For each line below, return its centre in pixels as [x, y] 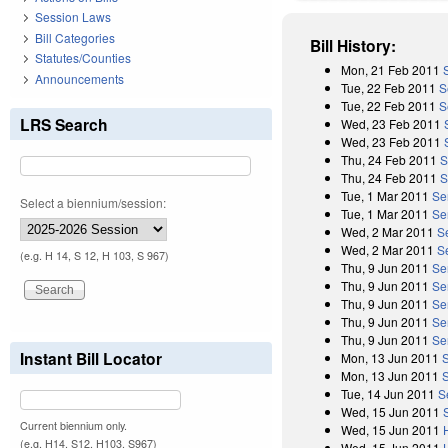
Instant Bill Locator [91, 358]
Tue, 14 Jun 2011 [388, 393]
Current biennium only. [73, 425]
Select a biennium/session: [93, 202]
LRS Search [64, 124]
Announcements [79, 78]
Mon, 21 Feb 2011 [391, 69]
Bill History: [353, 45]
